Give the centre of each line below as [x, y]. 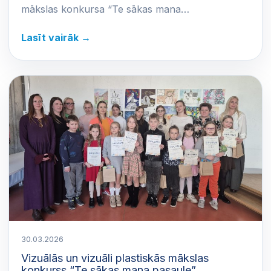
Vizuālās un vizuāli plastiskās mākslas [115, 258]
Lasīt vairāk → [56, 38]
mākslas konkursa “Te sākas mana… [105, 9]
